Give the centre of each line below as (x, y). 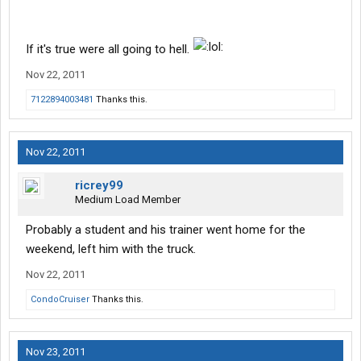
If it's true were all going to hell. (109, 50)
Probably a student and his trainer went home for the (166, 230)
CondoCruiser (60, 300)
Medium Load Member (128, 200)
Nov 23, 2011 (56, 352)
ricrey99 (99, 186)
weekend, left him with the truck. (111, 249)
